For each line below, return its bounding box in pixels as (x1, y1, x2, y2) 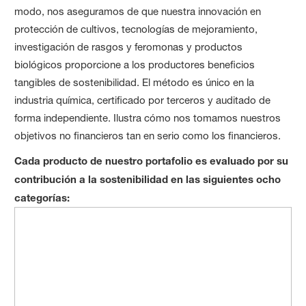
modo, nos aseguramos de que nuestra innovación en (14, 5, 262, 18)
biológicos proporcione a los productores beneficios (14, 58, 255, 71)
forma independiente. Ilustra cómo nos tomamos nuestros (14, 111, 281, 124)
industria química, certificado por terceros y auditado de (14, 94, 271, 107)
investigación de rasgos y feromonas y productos (14, 40, 243, 53)
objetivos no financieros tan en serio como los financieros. (14, 129, 284, 142)
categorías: (14, 191, 70, 204)
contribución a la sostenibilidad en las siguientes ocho (14, 173, 281, 185)
